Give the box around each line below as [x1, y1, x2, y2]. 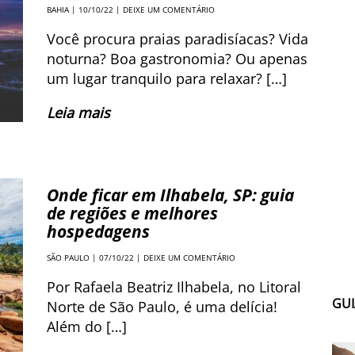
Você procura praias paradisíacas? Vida [47, 29, 308, 48]
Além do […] [47, 317, 127, 336]
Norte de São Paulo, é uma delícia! [47, 297, 277, 316]
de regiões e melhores [47, 202, 218, 224]
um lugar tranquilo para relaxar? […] [47, 69, 287, 88]
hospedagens [47, 220, 150, 242]
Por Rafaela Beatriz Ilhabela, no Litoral [47, 277, 301, 296]
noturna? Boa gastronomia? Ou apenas [47, 49, 307, 68]
